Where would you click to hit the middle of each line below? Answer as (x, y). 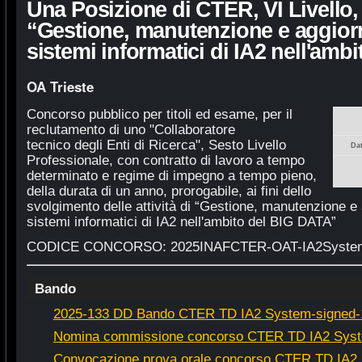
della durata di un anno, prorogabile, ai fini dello (168, 191)
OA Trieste (60, 86)
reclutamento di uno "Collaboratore (130, 129)
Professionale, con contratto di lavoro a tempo (165, 160)
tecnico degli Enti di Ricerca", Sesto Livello (156, 145)
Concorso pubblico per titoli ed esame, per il (159, 114)
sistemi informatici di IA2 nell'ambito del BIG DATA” (181, 221)
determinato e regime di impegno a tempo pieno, (171, 175)
